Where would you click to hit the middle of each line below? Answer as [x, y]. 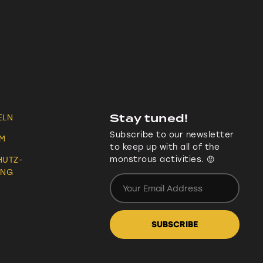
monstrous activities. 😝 [163, 159]
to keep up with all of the [165, 146]
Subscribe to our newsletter [172, 134]
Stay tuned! [149, 118]
